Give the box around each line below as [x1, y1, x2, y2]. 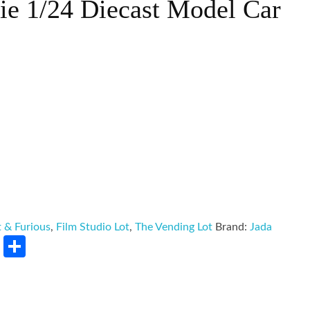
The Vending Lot [135, 221, 213, 232]
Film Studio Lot [56, 221, 130, 232]
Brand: [215, 221, 250, 232]
